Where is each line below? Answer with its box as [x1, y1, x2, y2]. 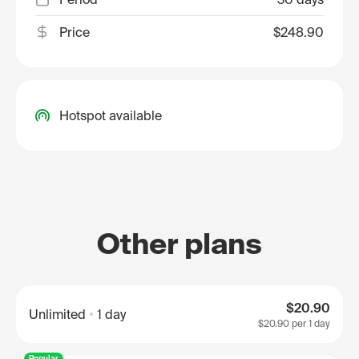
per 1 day [289, 318, 330, 329]
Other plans [97, 227, 262, 260]
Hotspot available [59, 108, 162, 123]
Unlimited [29, 307, 86, 321]
